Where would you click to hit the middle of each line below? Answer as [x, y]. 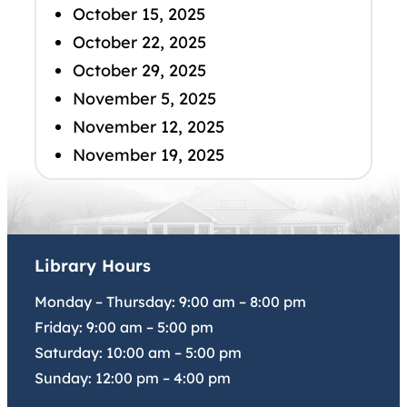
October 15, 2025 [139, 15]
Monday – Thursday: [107, 302]
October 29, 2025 [139, 71]
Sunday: [65, 378]
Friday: [60, 328]
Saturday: [70, 353]
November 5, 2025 [144, 99]
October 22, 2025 [139, 43]
